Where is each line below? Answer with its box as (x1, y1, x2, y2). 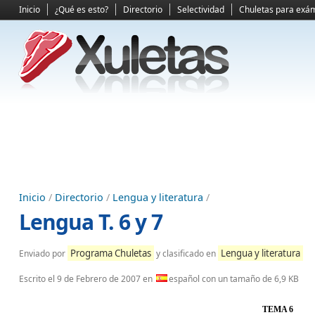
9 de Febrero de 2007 (57, 273, 141, 285)
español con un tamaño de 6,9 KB (169, 273, 299, 285)
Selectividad (177, 4, 224, 15)
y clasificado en (154, 247, 218, 259)
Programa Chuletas (70, 247, 151, 259)
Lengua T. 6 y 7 (19, 207, 162, 236)
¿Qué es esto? (55, 4, 108, 15)
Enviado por (19, 247, 67, 259)
